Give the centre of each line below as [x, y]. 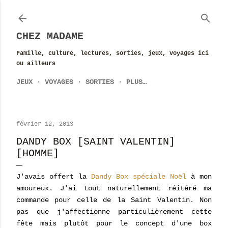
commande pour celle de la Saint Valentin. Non [114, 200]
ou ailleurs [36, 64]
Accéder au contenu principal [114, 12]
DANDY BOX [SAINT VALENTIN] [96, 142]
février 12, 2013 [45, 124]
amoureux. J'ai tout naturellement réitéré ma [114, 188]
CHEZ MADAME [50, 36]
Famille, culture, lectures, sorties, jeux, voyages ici [112, 53]
